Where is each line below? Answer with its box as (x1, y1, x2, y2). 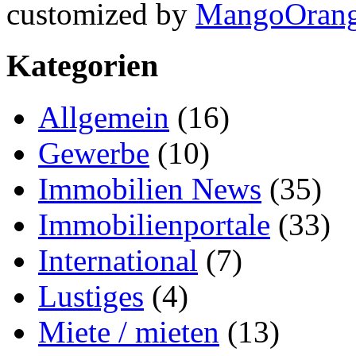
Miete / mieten (38, 314, 219, 349)
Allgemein (38, 99, 169, 134)
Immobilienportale (38, 207, 270, 242)
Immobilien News (38, 171, 261, 206)
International (38, 242, 198, 277)
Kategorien (6, 47, 158, 83)
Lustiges (38, 278, 144, 313)
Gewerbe (38, 135, 149, 170)
